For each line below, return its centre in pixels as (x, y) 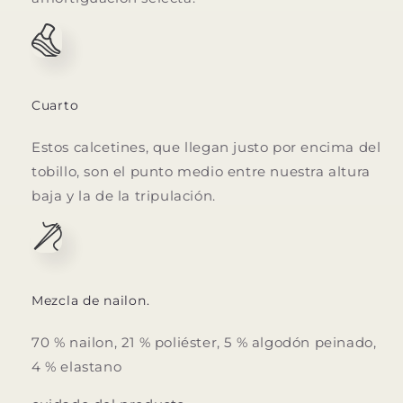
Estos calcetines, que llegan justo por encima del (206, 147)
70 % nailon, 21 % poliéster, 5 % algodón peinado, (204, 342)
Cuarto (55, 105)
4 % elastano (77, 366)
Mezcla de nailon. (91, 300)
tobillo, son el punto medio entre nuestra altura (201, 171)
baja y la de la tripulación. (124, 195)
